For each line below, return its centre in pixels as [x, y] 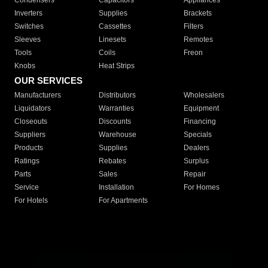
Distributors [118, 95]
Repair [194, 174]
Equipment [201, 109]
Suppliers [30, 135]
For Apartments [124, 201]
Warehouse [118, 135]
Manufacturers [38, 95]
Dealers [196, 148]
